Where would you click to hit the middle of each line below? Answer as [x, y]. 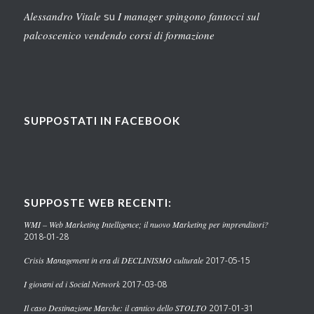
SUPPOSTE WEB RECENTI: [97, 203]
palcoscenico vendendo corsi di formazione [119, 35]
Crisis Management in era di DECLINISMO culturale [113, 260]
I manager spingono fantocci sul [188, 16]
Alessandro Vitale [62, 16]
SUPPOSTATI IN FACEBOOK [102, 121]
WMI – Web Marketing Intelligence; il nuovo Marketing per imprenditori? [146, 225]
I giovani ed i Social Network [71, 284]
